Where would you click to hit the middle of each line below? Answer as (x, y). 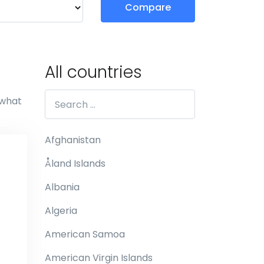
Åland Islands (75, 164)
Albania (62, 187)
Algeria (61, 211)
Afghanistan (73, 140)
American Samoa (85, 234)
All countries (93, 72)
